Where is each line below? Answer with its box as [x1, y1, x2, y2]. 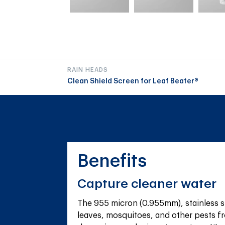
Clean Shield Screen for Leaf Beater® [67, 78, 199, 85]
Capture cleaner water [77, 177, 217, 190]
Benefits [77, 152, 147, 170]
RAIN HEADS [67, 67, 108, 73]
